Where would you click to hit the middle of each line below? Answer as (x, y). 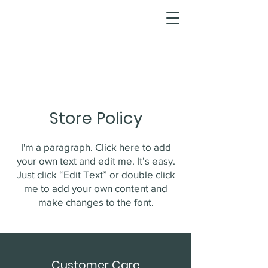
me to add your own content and (96, 188)
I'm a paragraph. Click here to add (96, 147)
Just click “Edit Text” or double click (96, 174)
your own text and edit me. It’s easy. (96, 161)
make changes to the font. (96, 202)
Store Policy (96, 118)
